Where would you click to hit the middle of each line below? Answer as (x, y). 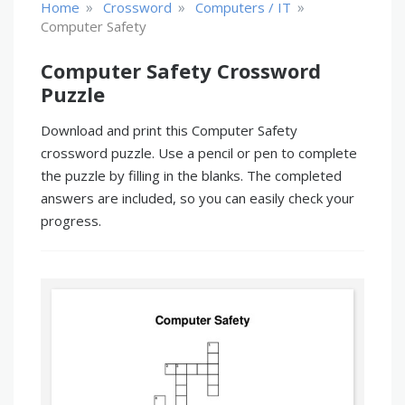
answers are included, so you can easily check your (198, 198)
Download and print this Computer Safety (169, 130)
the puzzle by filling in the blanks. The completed (191, 175)
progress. (71, 221)
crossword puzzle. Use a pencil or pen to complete (199, 153)
